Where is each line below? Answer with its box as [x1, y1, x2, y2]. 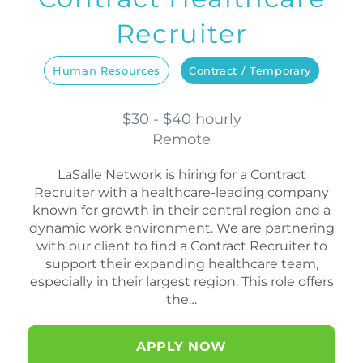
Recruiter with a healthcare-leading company [34, 185, 329, 201]
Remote [152, 130, 211, 149]
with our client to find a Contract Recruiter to [36, 238, 327, 254]
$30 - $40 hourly [122, 110, 241, 129]
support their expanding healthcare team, [45, 256, 318, 272]
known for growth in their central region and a [32, 203, 331, 219]
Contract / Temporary [188, 64, 311, 78]
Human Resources [53, 64, 160, 78]
